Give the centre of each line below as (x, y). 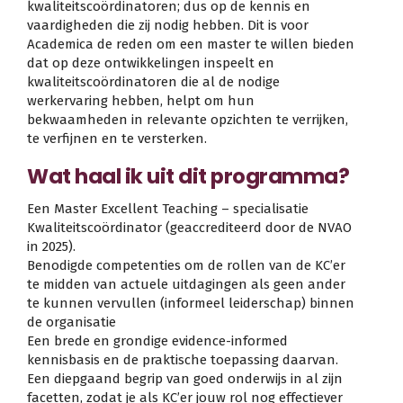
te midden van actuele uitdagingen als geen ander (186, 285)
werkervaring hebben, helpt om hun (141, 101)
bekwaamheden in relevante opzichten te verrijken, (188, 120)
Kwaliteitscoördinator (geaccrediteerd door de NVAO (189, 228)
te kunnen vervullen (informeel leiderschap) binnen (191, 304)
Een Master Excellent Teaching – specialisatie (168, 209)
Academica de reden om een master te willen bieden (191, 45)
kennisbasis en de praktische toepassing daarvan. (183, 360)
